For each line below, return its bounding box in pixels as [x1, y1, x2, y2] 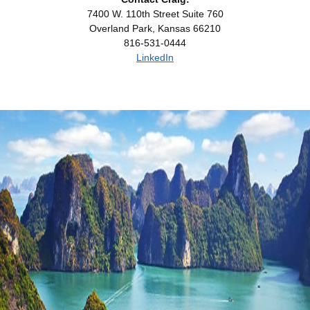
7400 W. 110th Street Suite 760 [86, 8, 224, 19]
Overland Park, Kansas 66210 [89, 22, 221, 34]
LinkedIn [136, 51, 174, 63]
